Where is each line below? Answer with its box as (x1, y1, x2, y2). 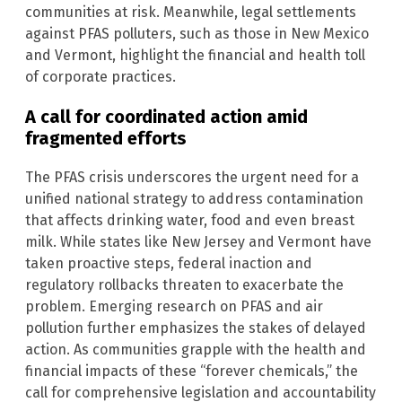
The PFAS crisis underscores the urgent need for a (25, 168, 359, 186)
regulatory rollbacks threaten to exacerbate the (25, 275, 344, 293)
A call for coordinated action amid (25, 105, 308, 127)
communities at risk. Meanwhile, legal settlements (25, 3, 356, 21)
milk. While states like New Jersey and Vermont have (25, 232, 371, 250)
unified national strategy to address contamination (25, 189, 363, 207)
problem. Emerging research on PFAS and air (25, 297, 323, 315)
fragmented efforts (25, 127, 187, 149)
